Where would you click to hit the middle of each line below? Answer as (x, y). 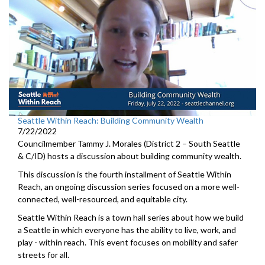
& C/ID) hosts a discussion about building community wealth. (130, 156)
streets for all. (43, 254)
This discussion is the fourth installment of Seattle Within (125, 174)
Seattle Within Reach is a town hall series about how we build (131, 217)
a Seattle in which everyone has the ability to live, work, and (127, 230)
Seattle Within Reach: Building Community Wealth (111, 120)
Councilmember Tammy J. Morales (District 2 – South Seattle (129, 143)
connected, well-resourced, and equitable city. (103, 199)
